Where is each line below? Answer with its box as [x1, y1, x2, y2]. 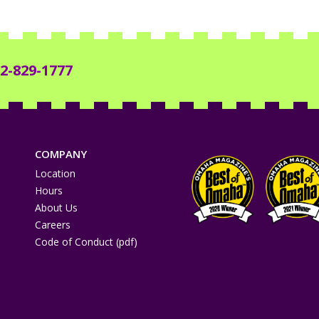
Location [35, 167, 75, 181]
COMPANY [35, 147, 87, 162]
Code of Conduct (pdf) [35, 235, 137, 249]
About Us [35, 201, 78, 215]
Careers [35, 218, 70, 232]
